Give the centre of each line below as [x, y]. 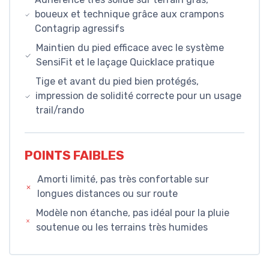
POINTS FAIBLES [74, 155]
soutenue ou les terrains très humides [122, 227]
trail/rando [59, 110]
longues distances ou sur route [108, 193]
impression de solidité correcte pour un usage [138, 96]
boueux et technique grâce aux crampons [130, 14]
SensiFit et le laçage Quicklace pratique [125, 62]
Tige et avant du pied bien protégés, [117, 82]
